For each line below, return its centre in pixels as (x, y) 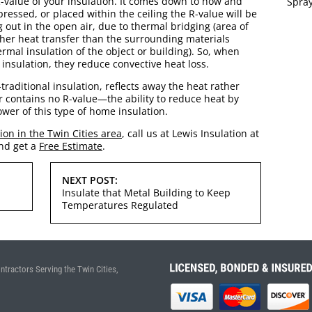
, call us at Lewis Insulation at (190, 134)
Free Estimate (71, 146)
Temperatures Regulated (120, 205)
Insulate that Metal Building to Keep (147, 193)
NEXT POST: (90, 180)
